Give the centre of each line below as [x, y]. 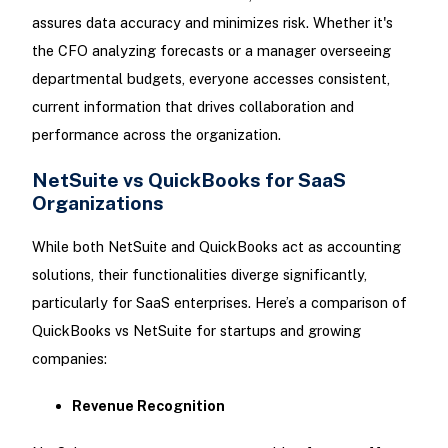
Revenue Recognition [148, 406]
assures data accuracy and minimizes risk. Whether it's [212, 22]
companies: [69, 358]
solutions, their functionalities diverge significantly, [199, 274]
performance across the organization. [156, 134]
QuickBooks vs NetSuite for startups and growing [196, 330]
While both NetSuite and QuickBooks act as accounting [216, 246]
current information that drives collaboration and [192, 106]
